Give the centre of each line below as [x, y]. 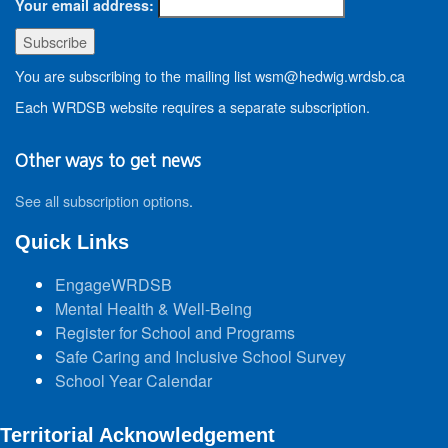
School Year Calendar [133, 380]
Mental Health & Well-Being [153, 308]
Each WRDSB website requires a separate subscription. [192, 106]
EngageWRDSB [113, 284]
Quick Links [72, 242]
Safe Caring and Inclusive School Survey [200, 356]
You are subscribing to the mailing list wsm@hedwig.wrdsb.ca [210, 75]
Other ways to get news [108, 160]
